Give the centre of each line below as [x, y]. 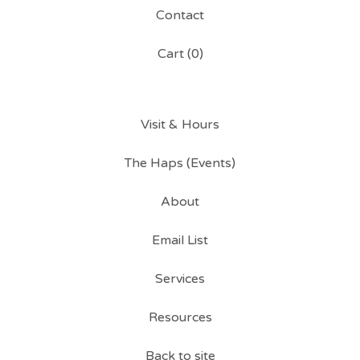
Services [180, 279]
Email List [180, 240]
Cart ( [174, 54]
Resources [180, 317]
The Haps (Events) [180, 163]
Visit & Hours [180, 125]
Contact [180, 15]
